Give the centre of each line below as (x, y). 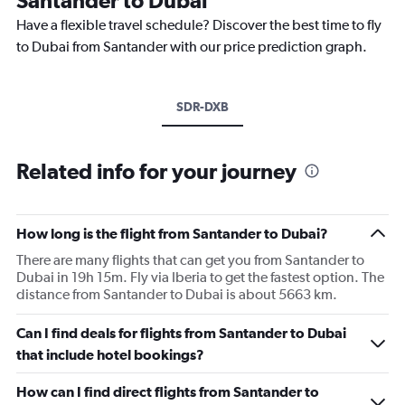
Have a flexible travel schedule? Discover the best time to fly (199, 24)
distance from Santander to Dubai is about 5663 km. (177, 294)
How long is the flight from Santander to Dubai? (172, 233)
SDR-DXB (202, 106)
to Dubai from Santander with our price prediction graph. (192, 46)
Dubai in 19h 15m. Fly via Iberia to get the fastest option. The (200, 277)
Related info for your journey (156, 170)
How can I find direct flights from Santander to (168, 391)
